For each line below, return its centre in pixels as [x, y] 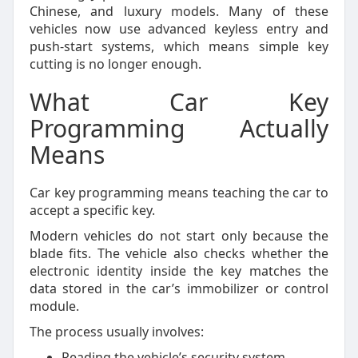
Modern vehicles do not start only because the [179, 236]
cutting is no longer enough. [115, 64]
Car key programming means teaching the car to [179, 193]
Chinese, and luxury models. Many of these [179, 11]
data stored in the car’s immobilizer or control [179, 288]
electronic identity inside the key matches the [179, 271]
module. [54, 306]
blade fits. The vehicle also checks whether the [179, 253]
